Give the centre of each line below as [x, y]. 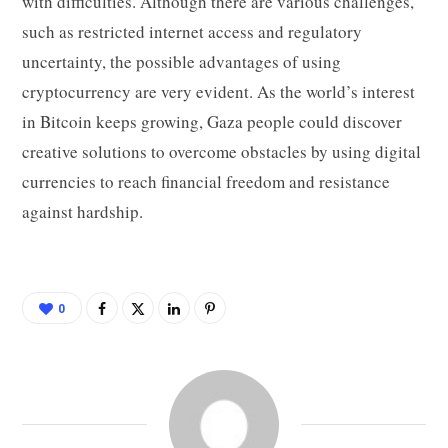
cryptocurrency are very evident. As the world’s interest [218, 92]
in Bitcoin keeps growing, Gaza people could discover [212, 122]
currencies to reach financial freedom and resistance [206, 182]
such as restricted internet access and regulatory [192, 32]
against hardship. [82, 212]
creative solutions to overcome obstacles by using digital [221, 152]
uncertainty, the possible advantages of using [181, 62]
